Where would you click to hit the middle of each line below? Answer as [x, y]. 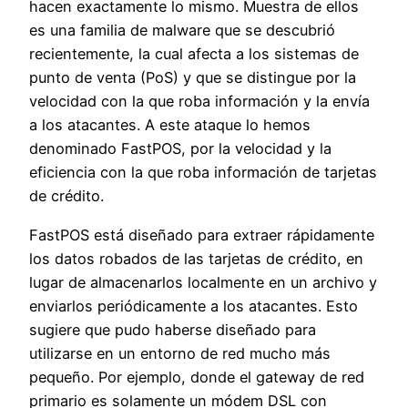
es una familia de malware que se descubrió [182, 31]
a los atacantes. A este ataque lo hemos [170, 125]
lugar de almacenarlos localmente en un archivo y [203, 282]
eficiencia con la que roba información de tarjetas [203, 173]
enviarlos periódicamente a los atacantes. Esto [194, 306]
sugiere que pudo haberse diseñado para [173, 329]
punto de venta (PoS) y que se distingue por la [193, 78]
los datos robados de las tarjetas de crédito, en [196, 258]
